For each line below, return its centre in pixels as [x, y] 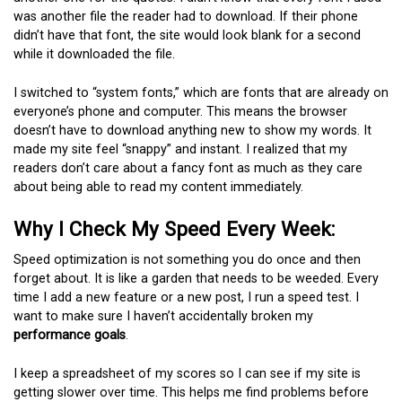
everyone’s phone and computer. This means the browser [180, 111]
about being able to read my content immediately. [158, 187]
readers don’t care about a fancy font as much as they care [188, 168]
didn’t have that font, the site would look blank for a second [187, 36]
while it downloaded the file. [94, 55]
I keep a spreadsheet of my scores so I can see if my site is [187, 374]
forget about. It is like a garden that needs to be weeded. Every [196, 279]
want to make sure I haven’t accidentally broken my [163, 317]
